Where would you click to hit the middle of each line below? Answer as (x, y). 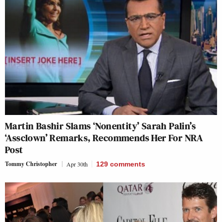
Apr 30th (77, 164)
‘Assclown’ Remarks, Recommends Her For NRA (104, 138)
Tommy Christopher (31, 164)
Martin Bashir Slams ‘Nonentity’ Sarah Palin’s (100, 126)
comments (128, 164)
